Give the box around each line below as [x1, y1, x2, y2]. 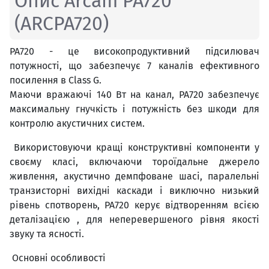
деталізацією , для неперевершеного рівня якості [10, 214, 259, 226]
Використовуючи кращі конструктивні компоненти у [10, 142, 259, 154]
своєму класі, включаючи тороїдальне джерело [10, 156, 259, 168]
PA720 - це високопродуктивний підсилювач [10, 46, 259, 58]
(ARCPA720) [14, 12, 109, 35]
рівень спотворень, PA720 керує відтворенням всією [10, 199, 259, 211]
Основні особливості [10, 252, 106, 264]
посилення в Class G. [10, 74, 101, 86]
